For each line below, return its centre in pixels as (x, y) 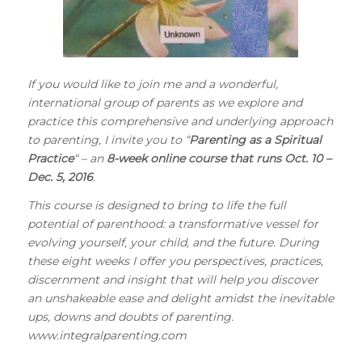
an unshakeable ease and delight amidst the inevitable (180, 299)
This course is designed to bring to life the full (156, 206)
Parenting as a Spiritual (255, 140)
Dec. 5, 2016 (60, 177)
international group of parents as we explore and (164, 103)
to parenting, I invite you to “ (108, 140)
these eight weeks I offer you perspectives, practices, (175, 261)
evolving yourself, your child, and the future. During (173, 243)
